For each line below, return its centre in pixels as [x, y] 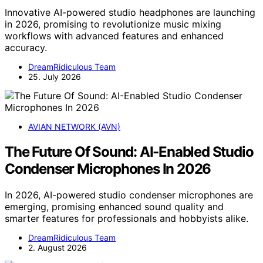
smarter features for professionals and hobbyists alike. [127, 219]
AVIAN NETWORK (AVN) [74, 127]
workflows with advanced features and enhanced [114, 36]
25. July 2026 [55, 77]
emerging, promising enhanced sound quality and [114, 207]
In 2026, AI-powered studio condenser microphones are [129, 195]
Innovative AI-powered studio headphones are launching [130, 13]
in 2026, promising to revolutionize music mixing [113, 24]
